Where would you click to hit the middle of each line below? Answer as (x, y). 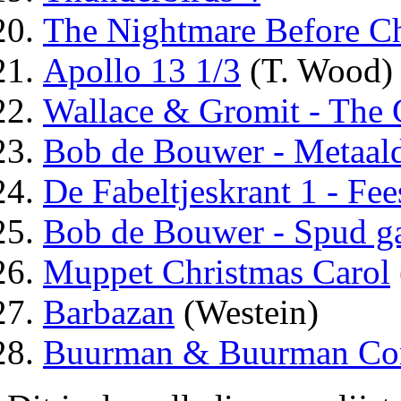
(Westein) (247, 311)
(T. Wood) (317, 70)
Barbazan (109, 311)
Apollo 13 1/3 (142, 70)
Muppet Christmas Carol (217, 271)
